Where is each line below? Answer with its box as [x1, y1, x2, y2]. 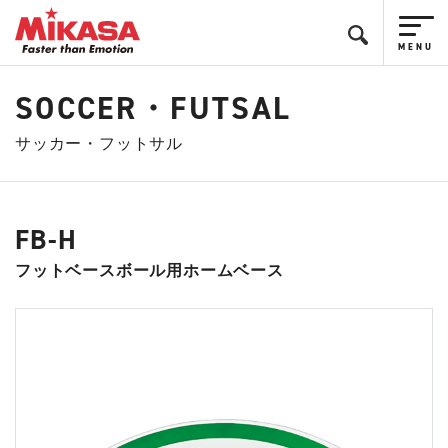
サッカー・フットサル [15, 135, 183, 152]
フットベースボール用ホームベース [15, 262, 284, 279]
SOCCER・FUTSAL [15, 88, 292, 129]
